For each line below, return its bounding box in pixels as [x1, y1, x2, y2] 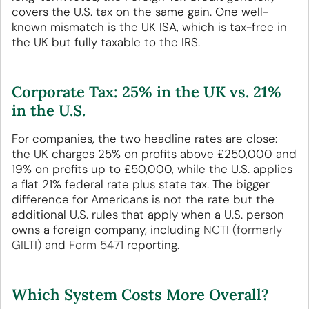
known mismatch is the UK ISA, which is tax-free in [12, 19, 287, 35]
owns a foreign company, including [12, 222, 203, 238]
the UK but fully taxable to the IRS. [12, 34, 200, 50]
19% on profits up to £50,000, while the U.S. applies [12, 161, 292, 177]
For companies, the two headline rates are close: [12, 131, 277, 147]
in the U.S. [12, 101, 86, 121]
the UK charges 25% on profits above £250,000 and [12, 146, 297, 162]
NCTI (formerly [203, 222, 282, 238]
